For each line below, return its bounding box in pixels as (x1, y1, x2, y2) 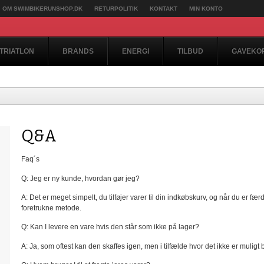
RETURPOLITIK (94, 5, 138, 12)
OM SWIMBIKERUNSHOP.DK (2, 5, 82, 12)
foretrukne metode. (21, 203, 81, 212)
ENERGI (122, 47, 149, 56)
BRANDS (62, 47, 94, 56)
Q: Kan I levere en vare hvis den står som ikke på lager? (21, 223, 199, 232)
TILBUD (177, 47, 203, 56)
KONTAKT (150, 5, 177, 12)
